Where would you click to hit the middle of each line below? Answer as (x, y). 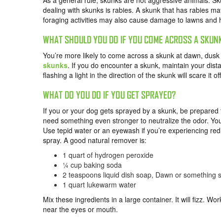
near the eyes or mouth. (80, 209)
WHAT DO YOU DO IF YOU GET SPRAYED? (109, 95)
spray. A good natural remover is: (95, 140)
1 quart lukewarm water (99, 185)
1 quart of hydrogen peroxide (109, 155)
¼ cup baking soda (92, 165)
